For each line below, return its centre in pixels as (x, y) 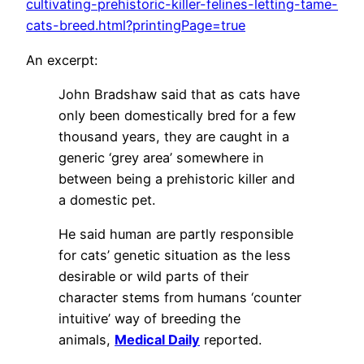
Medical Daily (157, 340)
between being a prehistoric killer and (177, 178)
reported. (231, 340)
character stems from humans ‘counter (180, 298)
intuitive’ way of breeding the (149, 319)
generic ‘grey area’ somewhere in (161, 157)
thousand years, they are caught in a (174, 136)
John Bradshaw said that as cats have (179, 94)
